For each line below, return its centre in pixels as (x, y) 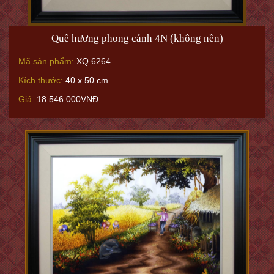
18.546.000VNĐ (66, 99)
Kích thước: (41, 80)
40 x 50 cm (86, 80)
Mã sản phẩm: (46, 61)
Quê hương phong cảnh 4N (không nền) (137, 38)
